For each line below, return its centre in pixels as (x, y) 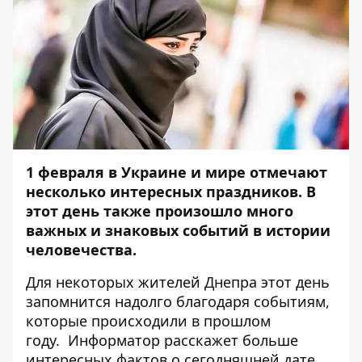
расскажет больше (229, 340)
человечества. (81, 250)
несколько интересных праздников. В (171, 192)
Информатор (114, 340)
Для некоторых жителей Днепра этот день (178, 282)
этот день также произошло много (160, 211)
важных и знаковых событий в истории (178, 230)
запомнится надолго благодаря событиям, (178, 301)
